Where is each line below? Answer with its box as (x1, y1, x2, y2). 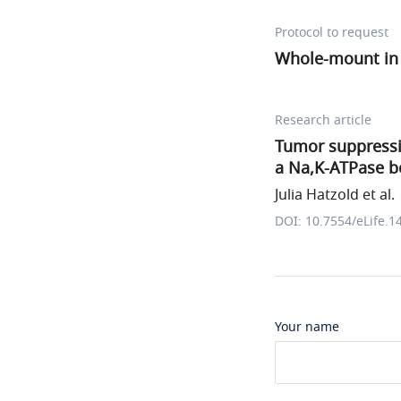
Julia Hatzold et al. (275, 184, 395, 206)
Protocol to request (275, 23, 388, 42)
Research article (275, 111, 371, 130)
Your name (275, 318, 339, 337)
